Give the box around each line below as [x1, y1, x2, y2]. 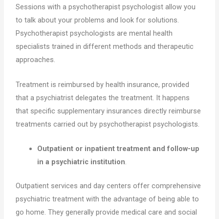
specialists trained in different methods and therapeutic [16, 42, 194, 51]
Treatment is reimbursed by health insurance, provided [16, 80, 190, 89]
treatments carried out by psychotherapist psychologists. [16, 119, 200, 129]
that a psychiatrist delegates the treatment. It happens [16, 93, 190, 102]
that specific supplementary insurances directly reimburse [16, 106, 201, 115]
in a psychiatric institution [37, 157, 126, 167]
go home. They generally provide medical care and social [16, 207, 197, 217]
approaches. [16, 55, 58, 65]
